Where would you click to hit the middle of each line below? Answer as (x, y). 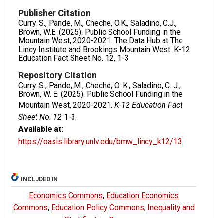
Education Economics (143, 195)
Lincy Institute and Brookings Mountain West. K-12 (104, 50)
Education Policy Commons (97, 207)
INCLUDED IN (40, 179)
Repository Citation (57, 75)
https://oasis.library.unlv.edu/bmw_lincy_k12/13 (100, 141)
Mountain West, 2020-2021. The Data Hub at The (100, 41)
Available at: (41, 129)
